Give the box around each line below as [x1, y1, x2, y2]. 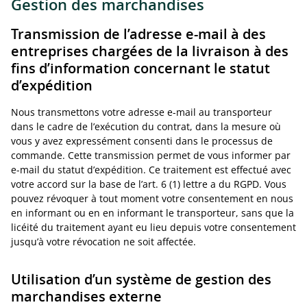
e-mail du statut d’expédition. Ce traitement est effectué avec [11, 163, 291, 176]
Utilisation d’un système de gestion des [11, 270, 271, 288]
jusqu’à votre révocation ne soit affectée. [11, 235, 196, 248]
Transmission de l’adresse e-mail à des [11, 25, 266, 43]
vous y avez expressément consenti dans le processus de [11, 134, 273, 147]
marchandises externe [11, 287, 162, 306]
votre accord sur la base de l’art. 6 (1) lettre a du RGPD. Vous [11, 177, 286, 191]
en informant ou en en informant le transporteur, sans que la [11, 206, 294, 219]
